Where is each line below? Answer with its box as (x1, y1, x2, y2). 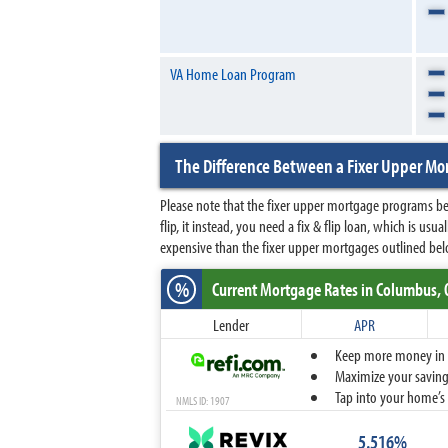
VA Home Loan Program (170, 63, 296, 84)
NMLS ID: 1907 (176, 393, 230, 408)
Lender (213, 314, 249, 335)
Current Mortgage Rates (212, 277, 361, 301)
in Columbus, (361, 277, 441, 301)
